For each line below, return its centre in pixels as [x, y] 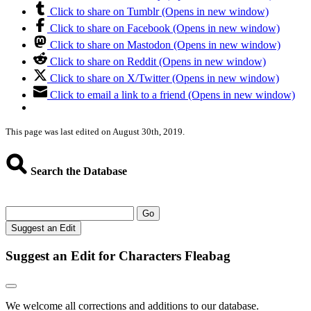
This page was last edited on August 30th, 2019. [95, 132]
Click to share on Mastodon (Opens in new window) [165, 45]
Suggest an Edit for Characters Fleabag [118, 255]
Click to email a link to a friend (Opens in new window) [173, 95]
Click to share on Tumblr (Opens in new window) [159, 12]
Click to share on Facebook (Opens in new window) [165, 28]
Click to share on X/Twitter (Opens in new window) [165, 78]
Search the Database [77, 171]
